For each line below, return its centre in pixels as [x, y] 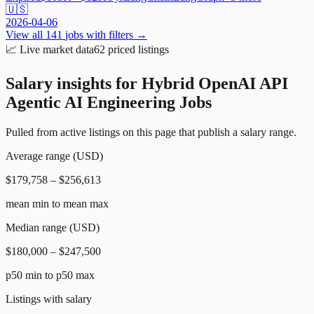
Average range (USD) [54, 156]
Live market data [55, 49]
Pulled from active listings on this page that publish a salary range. [151, 132]
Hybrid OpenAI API [215, 83]
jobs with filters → [106, 34]
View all [26, 34]
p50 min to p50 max [50, 275]
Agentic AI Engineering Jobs [109, 102]
